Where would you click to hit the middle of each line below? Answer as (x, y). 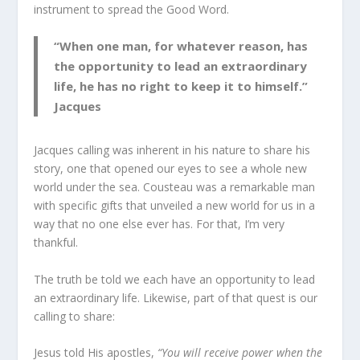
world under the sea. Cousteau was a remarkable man (175, 187)
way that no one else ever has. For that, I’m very (160, 224)
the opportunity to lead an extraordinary (181, 66)
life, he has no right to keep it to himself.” (181, 86)
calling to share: (75, 316)
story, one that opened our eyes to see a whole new (171, 169)
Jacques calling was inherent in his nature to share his (172, 150)
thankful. (56, 243)
